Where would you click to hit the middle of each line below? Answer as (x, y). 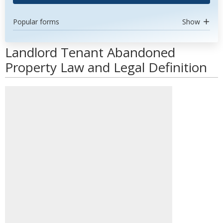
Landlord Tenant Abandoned (90, 52)
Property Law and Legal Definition (106, 67)
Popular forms (36, 22)
